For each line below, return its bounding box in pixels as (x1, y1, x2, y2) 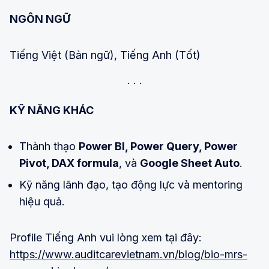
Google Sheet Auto (140, 157, 240, 170)
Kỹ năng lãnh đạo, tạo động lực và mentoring (19, 178, 243, 192)
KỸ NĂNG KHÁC (10, 104, 94, 117)
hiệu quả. (19, 195, 65, 208)
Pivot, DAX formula (19, 157, 119, 170)
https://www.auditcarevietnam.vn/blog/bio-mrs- (10, 248, 247, 261)
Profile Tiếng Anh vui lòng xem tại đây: (10, 231, 202, 244)
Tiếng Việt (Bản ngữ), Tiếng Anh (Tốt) (10, 49, 201, 62)
